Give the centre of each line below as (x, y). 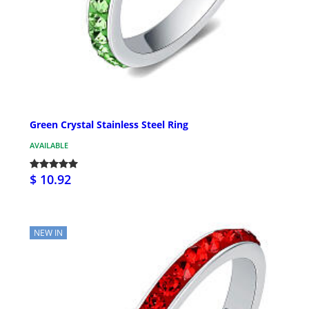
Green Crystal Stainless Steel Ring (109, 125)
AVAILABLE (49, 146)
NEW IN (48, 233)
